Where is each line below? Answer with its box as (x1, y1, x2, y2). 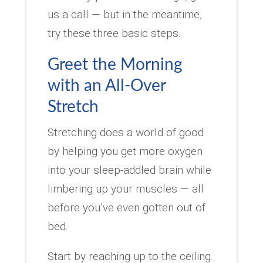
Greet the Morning (47, 56, 183, 73)
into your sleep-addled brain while (47, 163, 211, 177)
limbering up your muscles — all (47, 181, 204, 195)
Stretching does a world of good (47, 125, 204, 139)
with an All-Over (47, 77, 166, 94)
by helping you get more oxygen (47, 144, 203, 158)
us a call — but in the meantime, (47, 7, 202, 21)
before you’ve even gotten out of (47, 200, 205, 214)
